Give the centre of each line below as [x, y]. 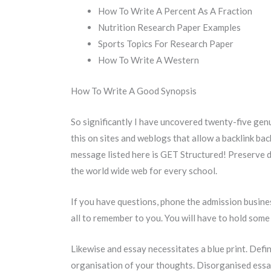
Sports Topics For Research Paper [166, 44]
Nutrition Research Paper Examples [169, 28]
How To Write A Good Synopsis [134, 91]
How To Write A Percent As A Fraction [175, 11]
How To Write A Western [149, 60]
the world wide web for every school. [144, 171]
